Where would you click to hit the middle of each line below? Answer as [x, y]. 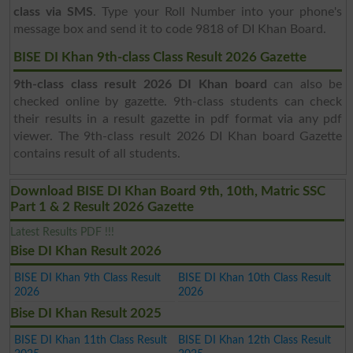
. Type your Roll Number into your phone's [218, 11]
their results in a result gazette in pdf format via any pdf [178, 119]
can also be [305, 84]
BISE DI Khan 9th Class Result [87, 277]
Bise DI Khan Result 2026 [86, 251]
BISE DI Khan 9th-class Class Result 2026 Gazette [160, 57]
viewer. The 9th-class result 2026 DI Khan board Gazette [178, 136]
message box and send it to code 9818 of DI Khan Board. [169, 29]
